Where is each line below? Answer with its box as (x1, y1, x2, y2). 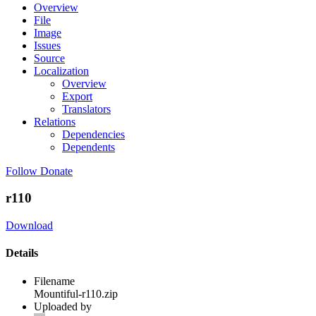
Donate (40, 164, 73, 177)
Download (6, 219, 53, 232)
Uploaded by (34, 300, 92, 312)
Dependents (62, 140, 115, 153)
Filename (34, 274, 75, 287)
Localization (34, 64, 89, 77)
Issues (34, 39, 61, 51)
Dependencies (62, 128, 125, 140)
